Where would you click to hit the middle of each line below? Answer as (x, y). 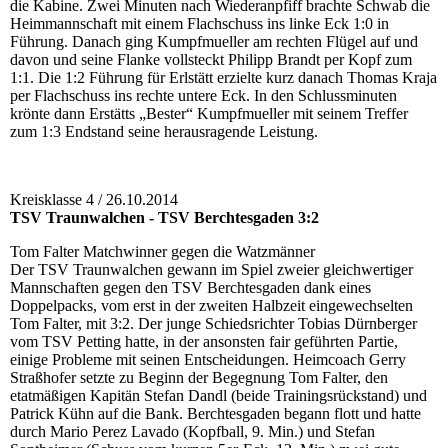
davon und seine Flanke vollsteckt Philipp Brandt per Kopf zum (211, 60)
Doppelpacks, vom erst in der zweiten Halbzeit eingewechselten (211, 306)
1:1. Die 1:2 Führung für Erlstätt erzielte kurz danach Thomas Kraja (223, 78)
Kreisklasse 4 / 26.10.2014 (94, 200)
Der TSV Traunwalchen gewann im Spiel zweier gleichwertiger (211, 270)
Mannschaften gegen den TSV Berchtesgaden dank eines (190, 288)
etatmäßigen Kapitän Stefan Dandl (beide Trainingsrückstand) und (218, 396)
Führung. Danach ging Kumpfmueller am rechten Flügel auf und (214, 42)
